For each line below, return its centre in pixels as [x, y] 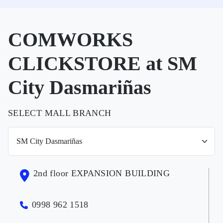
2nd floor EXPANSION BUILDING [102, 173]
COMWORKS [70, 40]
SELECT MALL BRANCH [60, 113]
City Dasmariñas [80, 87]
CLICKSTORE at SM [103, 63]
